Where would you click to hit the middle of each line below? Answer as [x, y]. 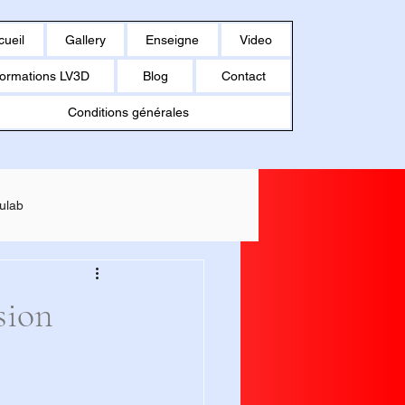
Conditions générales [128, 112]
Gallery [85, 40]
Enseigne [173, 40]
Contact [243, 76]
